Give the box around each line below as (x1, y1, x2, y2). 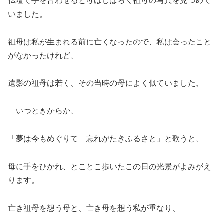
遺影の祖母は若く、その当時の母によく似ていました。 (8, 79, 203, 88)
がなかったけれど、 (8, 51, 78, 60)
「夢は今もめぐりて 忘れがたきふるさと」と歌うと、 (8, 134, 203, 143)
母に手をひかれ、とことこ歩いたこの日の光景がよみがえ (8, 162, 211, 171)
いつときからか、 (8, 107, 78, 115)
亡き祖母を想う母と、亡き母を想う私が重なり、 (8, 203, 180, 212)
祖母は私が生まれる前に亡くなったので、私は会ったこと (8, 37, 211, 46)
